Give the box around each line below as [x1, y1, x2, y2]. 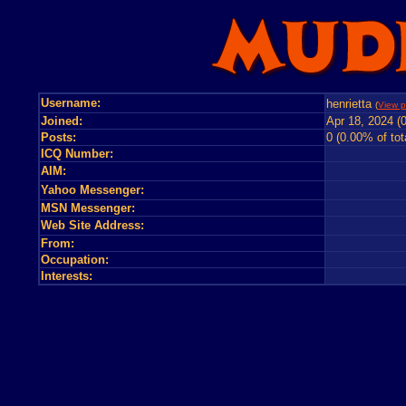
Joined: [40, 114, 82, 128]
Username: [40, 96, 101, 110]
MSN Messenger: [40, 201, 135, 215]
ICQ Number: [40, 147, 113, 160]
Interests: [40, 269, 92, 283]
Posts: [40, 130, 76, 144]
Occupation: [40, 253, 109, 266]
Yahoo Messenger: [40, 183, 144, 197]
